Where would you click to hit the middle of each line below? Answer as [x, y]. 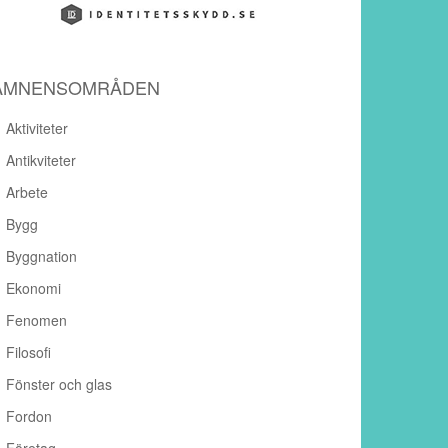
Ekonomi [33, 288]
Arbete [27, 192]
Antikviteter [41, 160]
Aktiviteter [37, 128]
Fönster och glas [59, 384]
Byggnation [41, 256]
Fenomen [36, 320]
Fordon [29, 416]
